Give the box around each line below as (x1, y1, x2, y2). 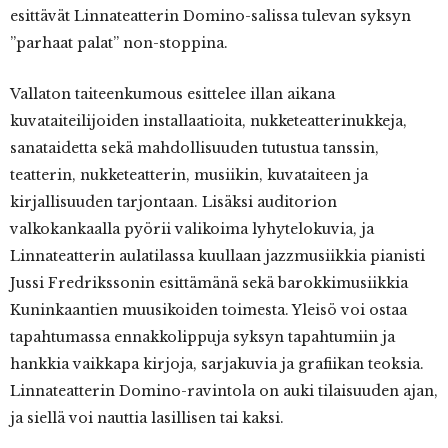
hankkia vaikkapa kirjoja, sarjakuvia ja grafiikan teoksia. (10, 354, 424, 373)
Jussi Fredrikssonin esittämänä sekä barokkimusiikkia (10, 273, 408, 292)
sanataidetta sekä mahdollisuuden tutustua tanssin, (10, 138, 379, 157)
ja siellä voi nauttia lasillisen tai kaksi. (10, 408, 284, 427)
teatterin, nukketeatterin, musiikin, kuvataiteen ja (10, 165, 368, 184)
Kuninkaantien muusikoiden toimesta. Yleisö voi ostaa (10, 300, 407, 319)
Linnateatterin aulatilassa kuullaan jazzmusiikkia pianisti (10, 246, 425, 265)
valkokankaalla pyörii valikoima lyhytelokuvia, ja (10, 219, 374, 238)
